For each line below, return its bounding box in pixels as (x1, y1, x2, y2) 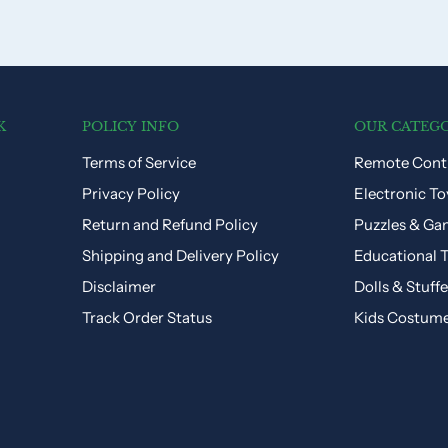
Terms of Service (81, 153, 196, 173)
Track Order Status (81, 308, 212, 328)
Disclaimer (81, 277, 156, 297)
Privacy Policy (81, 184, 180, 204)
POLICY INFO (81, 118, 179, 136)
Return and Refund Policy (81, 215, 258, 235)
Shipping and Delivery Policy (81, 246, 279, 266)
